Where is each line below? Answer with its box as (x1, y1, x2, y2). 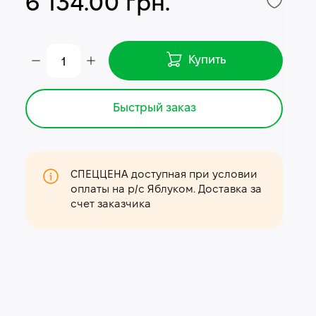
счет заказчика (71, 200, 152, 209)
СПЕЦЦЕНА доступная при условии (71, 170, 258, 180)
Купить (188, 55, 226, 66)
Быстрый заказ (112, 103, 196, 114)
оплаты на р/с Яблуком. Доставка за (71, 185, 262, 195)
